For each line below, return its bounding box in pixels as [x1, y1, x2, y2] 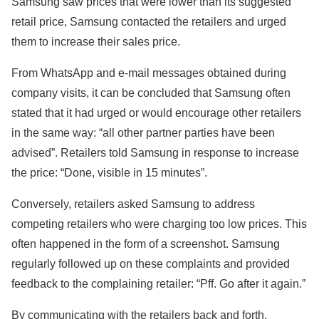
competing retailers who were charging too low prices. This [11, 218, 307, 231]
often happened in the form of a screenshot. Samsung [11, 238, 280, 251]
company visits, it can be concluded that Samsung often [11, 87, 291, 100]
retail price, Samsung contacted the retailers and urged [11, 16, 286, 28]
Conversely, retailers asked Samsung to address [11, 198, 255, 211]
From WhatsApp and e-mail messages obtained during [11, 67, 286, 80]
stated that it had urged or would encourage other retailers [11, 107, 301, 120]
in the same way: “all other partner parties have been [11, 127, 275, 140]
